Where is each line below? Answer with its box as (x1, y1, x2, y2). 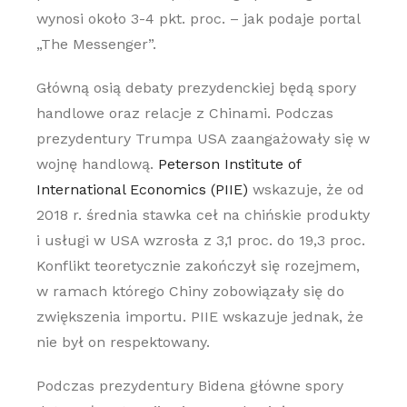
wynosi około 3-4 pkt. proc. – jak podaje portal (35, 10, 360, 27)
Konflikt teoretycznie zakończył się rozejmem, (35, 257, 360, 274)
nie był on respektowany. (35, 333, 210, 351)
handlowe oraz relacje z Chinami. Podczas (35, 104, 333, 122)
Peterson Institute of (157, 155, 301, 173)
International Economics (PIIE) (35, 181, 248, 198)
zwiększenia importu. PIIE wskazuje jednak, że (35, 308, 363, 325)
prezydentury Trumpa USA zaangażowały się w (35, 130, 370, 147)
